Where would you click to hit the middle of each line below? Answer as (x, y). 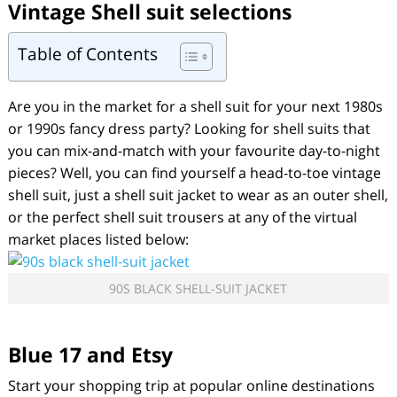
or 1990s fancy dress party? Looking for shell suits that (189, 128)
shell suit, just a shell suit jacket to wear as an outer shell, (198, 195)
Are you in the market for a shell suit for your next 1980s (195, 106)
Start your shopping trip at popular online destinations (191, 385)
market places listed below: (98, 239)
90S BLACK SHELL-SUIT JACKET (198, 288)
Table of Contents (87, 54)
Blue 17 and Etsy (90, 354)
